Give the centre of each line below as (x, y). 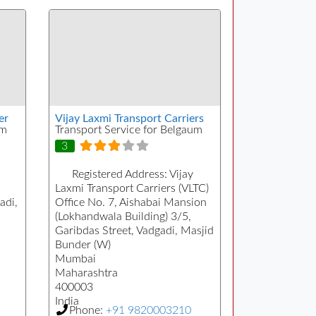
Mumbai (75, 259)
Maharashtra (86, 273)
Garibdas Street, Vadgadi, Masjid (134, 230)
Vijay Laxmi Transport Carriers (129, 119)
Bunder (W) (83, 244)
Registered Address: (120, 174)
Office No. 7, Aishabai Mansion (130, 202)
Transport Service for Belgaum (128, 130)
